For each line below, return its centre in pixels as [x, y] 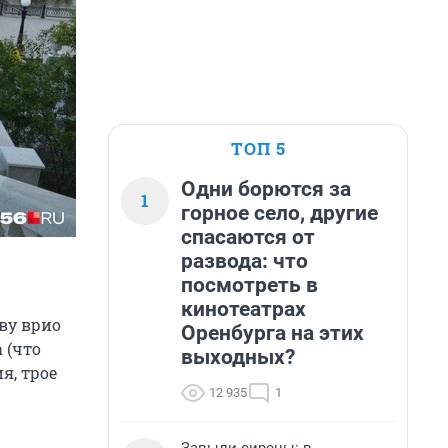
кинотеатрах [243, 309]
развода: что [244, 261]
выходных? [238, 357]
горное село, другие [279, 213]
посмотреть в [249, 285]
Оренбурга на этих [272, 333]
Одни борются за [266, 189]
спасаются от [248, 237]
